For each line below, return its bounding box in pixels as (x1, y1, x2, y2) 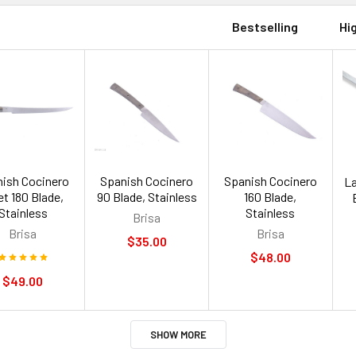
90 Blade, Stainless (96, 188, 197, 204)
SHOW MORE (149, 327, 207, 341)
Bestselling (232, 19, 298, 35)
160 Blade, (244, 188, 297, 204)
